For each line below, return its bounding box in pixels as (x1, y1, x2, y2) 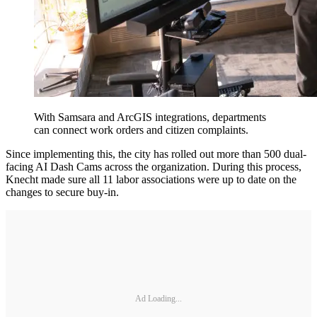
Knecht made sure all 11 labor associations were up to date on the (6, 173, 296, 186)
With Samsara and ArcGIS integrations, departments (34, 111, 266, 124)
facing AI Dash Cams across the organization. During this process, (6, 161, 301, 173)
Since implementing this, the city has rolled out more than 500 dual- (6, 148, 306, 161)
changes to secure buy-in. (6, 186, 122, 199)
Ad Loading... (135, 293, 182, 304)
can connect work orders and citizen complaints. (34, 124, 248, 137)
